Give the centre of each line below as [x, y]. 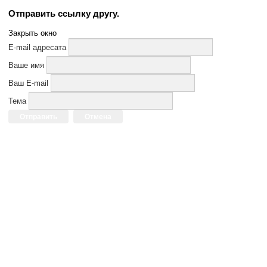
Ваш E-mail [28, 83]
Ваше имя [26, 65]
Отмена [98, 117]
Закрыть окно [32, 33]
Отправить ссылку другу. [64, 13]
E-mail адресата [37, 47]
